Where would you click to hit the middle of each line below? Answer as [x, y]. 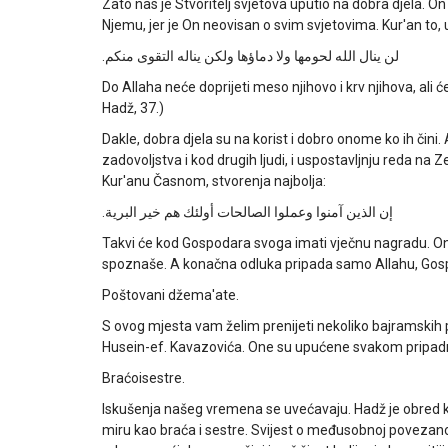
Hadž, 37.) [133, 108]
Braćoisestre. [143, 378]
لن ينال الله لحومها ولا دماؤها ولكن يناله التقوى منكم [252, 56]
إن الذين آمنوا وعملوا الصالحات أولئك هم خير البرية [249, 212]
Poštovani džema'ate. [170, 295]
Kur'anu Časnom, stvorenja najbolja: [214, 181]
